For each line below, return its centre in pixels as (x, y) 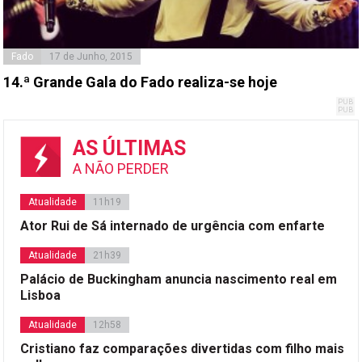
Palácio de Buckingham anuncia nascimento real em (179, 280)
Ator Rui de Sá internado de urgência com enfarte (173, 226)
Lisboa (41, 296)
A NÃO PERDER (121, 169)
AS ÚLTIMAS (130, 149)
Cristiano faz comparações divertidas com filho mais (183, 349)
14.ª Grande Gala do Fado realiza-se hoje (141, 82)
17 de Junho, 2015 (91, 57)
